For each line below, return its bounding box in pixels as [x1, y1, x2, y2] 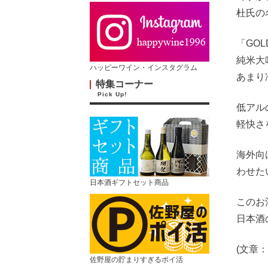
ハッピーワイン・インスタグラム [89, 63, 197, 72]
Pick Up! [97, 91, 127, 98]
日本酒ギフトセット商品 [89, 178, 169, 187]
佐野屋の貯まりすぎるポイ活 [89, 255, 183, 264]
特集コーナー [95, 79, 153, 90]
